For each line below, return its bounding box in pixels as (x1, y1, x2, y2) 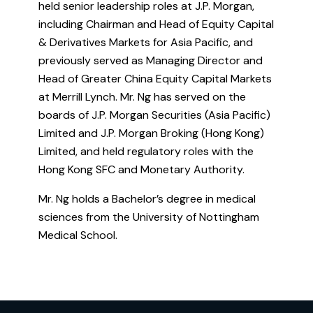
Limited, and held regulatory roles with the (38, 143, 254, 159)
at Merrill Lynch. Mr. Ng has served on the (38, 89, 246, 104)
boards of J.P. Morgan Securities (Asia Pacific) (38, 107, 270, 122)
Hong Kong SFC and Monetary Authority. (38, 161, 247, 177)
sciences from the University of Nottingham (38, 209, 259, 224)
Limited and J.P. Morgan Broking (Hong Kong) (38, 125, 264, 140)
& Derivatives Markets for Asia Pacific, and (38, 34, 253, 50)
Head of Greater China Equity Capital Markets (38, 71, 272, 86)
